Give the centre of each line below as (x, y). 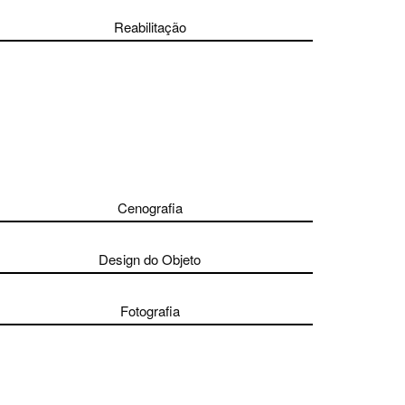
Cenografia (150, 207)
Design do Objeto (150, 259)
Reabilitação (150, 27)
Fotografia (150, 311)
